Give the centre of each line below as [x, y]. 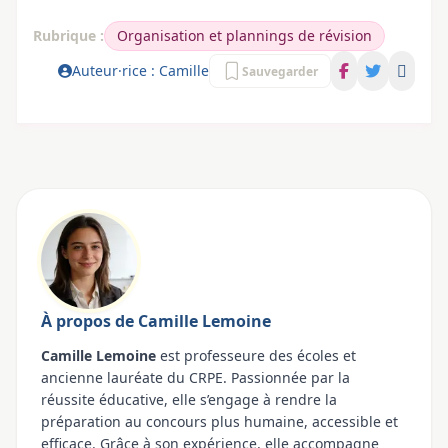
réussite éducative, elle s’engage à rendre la [189, 400]
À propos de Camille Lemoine [156, 321]
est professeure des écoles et [256, 356]
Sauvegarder [280, 72]
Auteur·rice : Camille [140, 71]
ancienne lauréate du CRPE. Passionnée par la [195, 378]
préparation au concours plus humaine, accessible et [219, 422]
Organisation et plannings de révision [244, 36]
